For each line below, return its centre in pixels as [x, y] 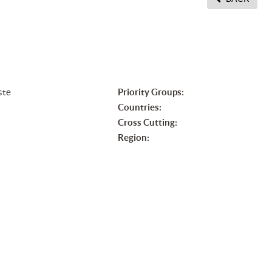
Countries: [139, 107]
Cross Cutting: [147, 123]
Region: [133, 138]
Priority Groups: [151, 92]
